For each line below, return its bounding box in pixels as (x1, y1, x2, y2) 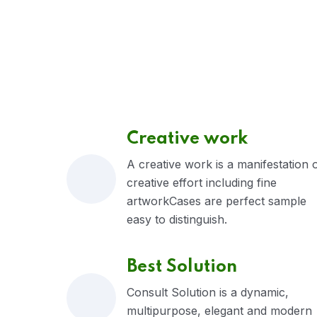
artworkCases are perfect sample (127, 194, 306, 208)
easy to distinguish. (127, 212, 227, 226)
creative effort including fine (127, 175, 277, 190)
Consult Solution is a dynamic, (127, 285, 289, 299)
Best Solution (127, 258, 237, 276)
